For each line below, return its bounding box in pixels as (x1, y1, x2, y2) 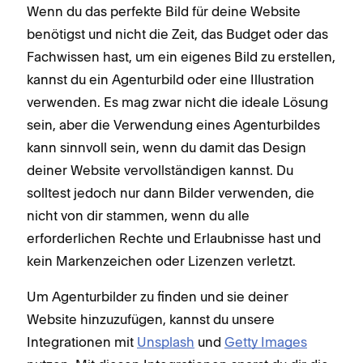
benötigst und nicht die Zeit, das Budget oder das (27, 26, 328, 42)
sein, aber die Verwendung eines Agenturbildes (27, 117, 320, 133)
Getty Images (224, 334, 307, 350)
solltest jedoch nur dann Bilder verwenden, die (27, 185, 314, 201)
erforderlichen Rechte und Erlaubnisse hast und (27, 230, 321, 246)
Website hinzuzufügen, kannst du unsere (27, 311, 275, 327)
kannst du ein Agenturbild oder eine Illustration (27, 71, 314, 88)
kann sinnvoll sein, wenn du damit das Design (27, 139, 306, 156)
